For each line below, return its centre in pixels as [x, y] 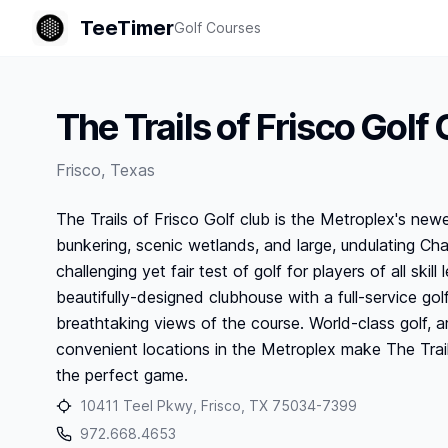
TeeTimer [127, 28]
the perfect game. [122, 375]
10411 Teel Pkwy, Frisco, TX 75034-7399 [218, 405]
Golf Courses [217, 27]
